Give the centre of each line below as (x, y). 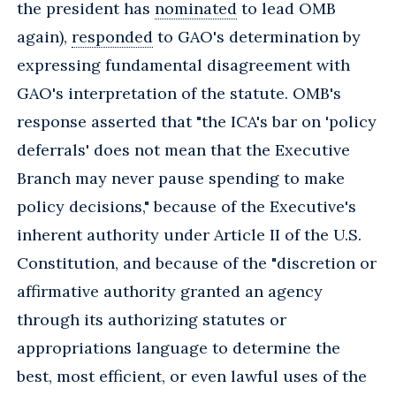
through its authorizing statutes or (152, 319)
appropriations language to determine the (179, 347)
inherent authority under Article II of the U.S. (189, 234)
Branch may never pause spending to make (181, 178)
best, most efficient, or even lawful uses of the (192, 376)
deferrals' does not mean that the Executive (183, 149)
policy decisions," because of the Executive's (187, 206)
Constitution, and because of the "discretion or (197, 263)
